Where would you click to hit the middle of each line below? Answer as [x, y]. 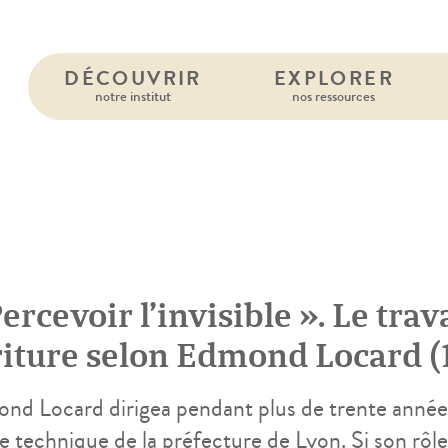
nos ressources [334, 96]
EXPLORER [333, 78]
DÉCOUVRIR [133, 78]
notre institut [132, 96]
